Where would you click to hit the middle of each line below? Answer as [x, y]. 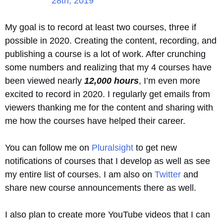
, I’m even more [169, 81]
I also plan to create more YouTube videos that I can [108, 215]
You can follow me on [48, 148]
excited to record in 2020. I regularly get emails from [108, 94]
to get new [156, 148]
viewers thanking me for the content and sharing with [109, 108]
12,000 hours [111, 81]
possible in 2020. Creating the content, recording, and [111, 41]
